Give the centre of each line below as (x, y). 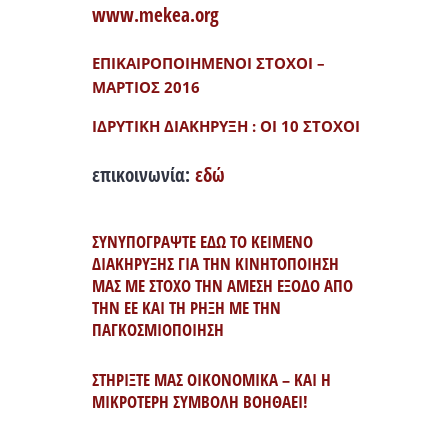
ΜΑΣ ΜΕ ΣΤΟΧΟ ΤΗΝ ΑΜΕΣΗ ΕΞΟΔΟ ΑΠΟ (222, 285)
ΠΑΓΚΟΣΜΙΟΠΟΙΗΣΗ (157, 329)
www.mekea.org (155, 15)
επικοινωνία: (143, 174)
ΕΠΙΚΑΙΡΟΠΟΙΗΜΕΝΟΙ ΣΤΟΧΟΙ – (208, 63)
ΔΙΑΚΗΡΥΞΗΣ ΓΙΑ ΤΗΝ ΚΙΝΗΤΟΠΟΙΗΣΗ (215, 263)
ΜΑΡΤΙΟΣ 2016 (145, 87)
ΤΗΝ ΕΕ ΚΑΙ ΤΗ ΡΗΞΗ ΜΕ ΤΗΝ (186, 307)
